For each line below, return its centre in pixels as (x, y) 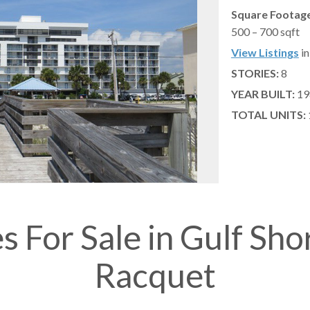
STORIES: (255, 73)
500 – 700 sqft (265, 32)
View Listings (265, 53)
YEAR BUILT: (263, 94)
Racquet (155, 275)
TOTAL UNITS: (268, 115)
